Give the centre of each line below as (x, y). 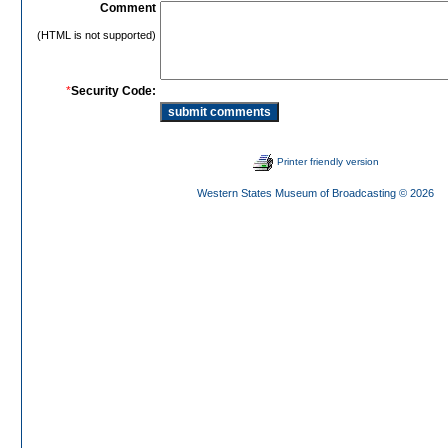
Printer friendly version (327, 161)
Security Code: (113, 91)
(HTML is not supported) (96, 35)
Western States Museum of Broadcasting (296, 193)
